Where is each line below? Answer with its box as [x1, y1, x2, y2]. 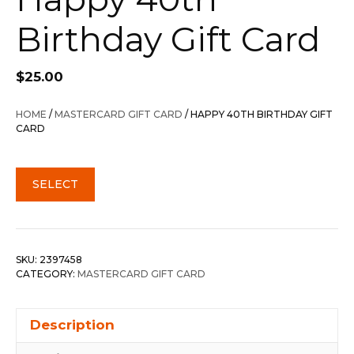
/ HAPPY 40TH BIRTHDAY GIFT [183, 107, 333, 120]
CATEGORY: [16, 267, 77, 280]
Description [30, 317, 115, 333]
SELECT [32, 176, 78, 191]
